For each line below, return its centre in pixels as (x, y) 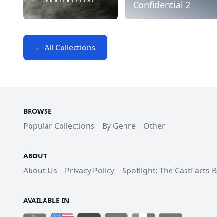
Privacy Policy (90, 170)
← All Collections (65, 47)
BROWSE (38, 111)
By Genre (119, 126)
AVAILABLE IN (46, 200)
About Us (40, 170)
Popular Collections (59, 126)
